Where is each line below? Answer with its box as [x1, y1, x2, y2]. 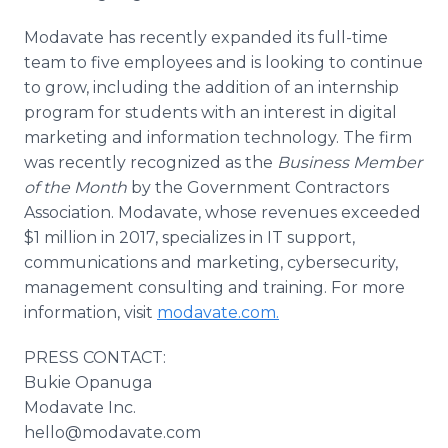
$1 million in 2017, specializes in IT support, [24, 228, 355, 247]
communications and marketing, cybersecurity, [24, 253, 398, 272]
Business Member [277, 153, 422, 172]
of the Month [24, 178, 127, 197]
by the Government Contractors [127, 178, 389, 197]
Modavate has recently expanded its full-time [24, 28, 388, 47]
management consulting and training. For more [24, 278, 405, 297]
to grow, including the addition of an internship [24, 78, 399, 97]
